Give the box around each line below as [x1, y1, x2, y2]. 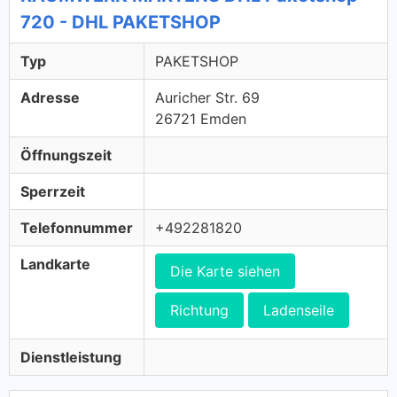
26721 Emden [155, 110, 246, 128]
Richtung [170, 301, 229, 319]
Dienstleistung [20, 348, 121, 366]
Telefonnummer [20, 219, 133, 237]
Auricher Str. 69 [155, 89, 260, 106]
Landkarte [20, 255, 90, 273]
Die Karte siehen [170, 262, 280, 280]
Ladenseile [263, 301, 334, 319]
